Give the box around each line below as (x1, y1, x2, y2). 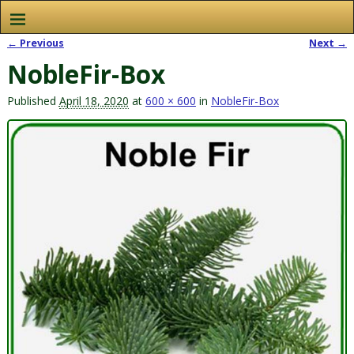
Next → (309, 36, 348, 50)
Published (6, 92, 59, 108)
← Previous (6, 36, 64, 50)
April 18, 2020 (58, 92, 129, 108)
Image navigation (6, 47, 137, 69)
